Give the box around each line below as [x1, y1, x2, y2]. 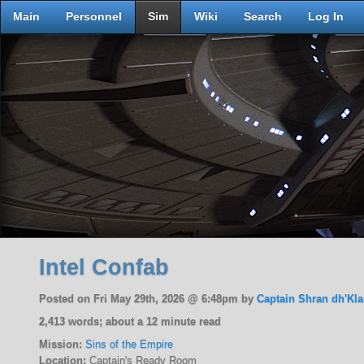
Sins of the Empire [85, 338, 174, 350]
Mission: [39, 338, 83, 350]
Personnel [66, 11, 122, 23]
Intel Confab [39, 253, 170, 279]
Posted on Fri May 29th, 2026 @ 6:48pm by [39, 292, 258, 305]
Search [244, 11, 282, 23]
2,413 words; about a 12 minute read [39, 315, 222, 327]
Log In [308, 11, 344, 23]
